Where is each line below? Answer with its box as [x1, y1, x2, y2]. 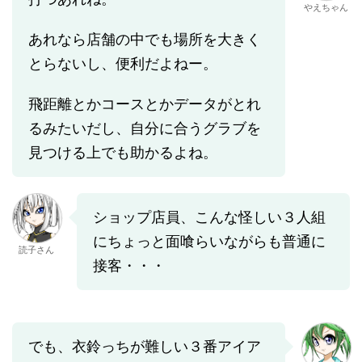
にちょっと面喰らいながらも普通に [93, 233, 326, 250]
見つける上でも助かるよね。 [28, 144, 217, 162]
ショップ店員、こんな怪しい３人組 [93, 208, 326, 226]
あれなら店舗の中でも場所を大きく [28, 31, 261, 48]
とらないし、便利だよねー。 [28, 55, 217, 73]
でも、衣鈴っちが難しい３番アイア [28, 338, 261, 356]
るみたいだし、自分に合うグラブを [28, 120, 261, 137]
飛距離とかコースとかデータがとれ [28, 95, 261, 113]
